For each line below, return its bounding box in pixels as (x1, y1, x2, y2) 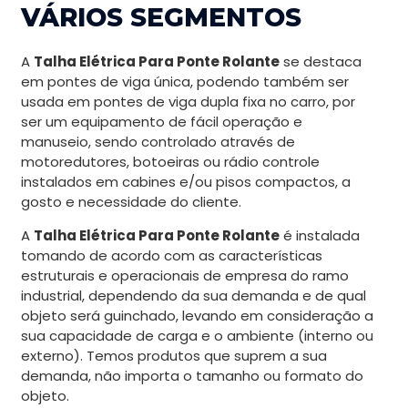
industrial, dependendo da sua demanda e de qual (21, 286, 366, 306)
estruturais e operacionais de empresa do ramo (21, 266, 349, 286)
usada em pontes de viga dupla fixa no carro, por (21, 92, 355, 112)
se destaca (280, 52, 362, 72)
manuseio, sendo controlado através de (21, 132, 295, 152)
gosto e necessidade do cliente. (21, 192, 241, 212)
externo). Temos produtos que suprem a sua (21, 346, 327, 366)
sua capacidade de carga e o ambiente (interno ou (21, 326, 373, 346)
